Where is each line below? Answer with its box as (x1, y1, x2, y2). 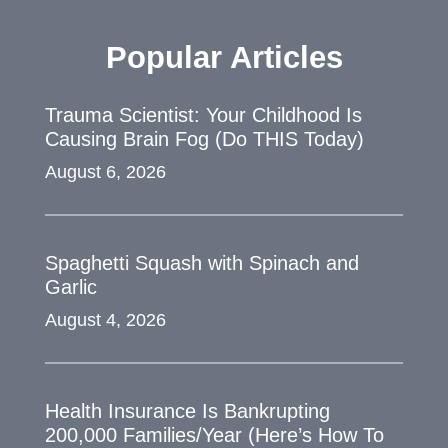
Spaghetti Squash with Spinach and (44, 252, 359, 274)
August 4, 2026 (44, 310, 166, 330)
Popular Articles (105, 40, 343, 75)
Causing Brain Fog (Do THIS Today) (44, 128, 364, 150)
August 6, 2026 (44, 162, 166, 182)
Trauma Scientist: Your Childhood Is (44, 104, 362, 126)
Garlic (44, 276, 97, 298)
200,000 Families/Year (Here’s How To (44, 424, 384, 446)
